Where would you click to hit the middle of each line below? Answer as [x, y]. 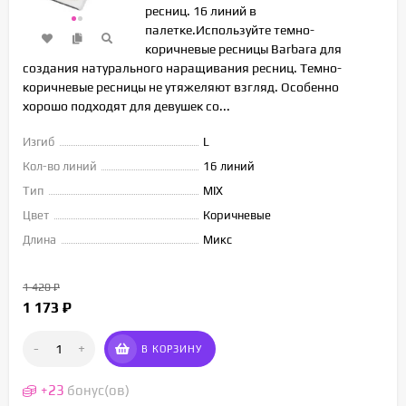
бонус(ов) [98, 390]
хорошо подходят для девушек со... [126, 106]
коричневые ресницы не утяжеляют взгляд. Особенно [181, 87]
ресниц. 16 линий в [201, 10]
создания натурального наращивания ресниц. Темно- [182, 68]
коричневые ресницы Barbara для [243, 48]
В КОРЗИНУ [172, 348]
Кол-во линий [60, 166]
